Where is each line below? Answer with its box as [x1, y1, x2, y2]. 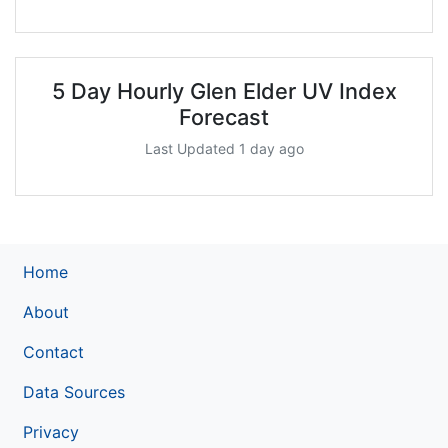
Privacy [23, 421, 79, 442]
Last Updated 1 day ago [144, 139, 304, 157]
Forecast [179, 103, 269, 130]
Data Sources [23, 381, 125, 402]
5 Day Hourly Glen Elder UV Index [51, 77, 397, 104]
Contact [23, 341, 84, 362]
